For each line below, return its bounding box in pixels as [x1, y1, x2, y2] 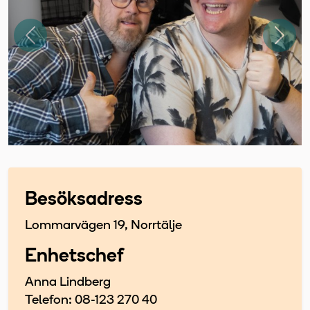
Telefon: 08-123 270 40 [25, 293, 157, 307]
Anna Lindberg [25, 275, 111, 289]
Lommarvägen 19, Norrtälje [25, 219, 182, 232]
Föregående [29, 36, 100, 50]
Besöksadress [25, 190, 143, 210]
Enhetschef [25, 247, 123, 266]
